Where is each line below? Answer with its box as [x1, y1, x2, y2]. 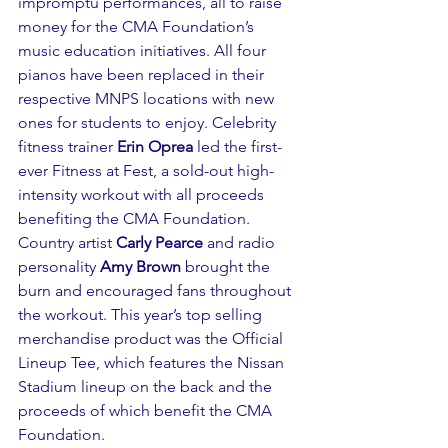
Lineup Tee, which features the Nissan [18, 353, 288, 373]
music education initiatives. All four [18, 41, 270, 61]
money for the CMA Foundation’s [18, 17, 258, 37]
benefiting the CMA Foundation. [18, 209, 254, 229]
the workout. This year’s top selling [18, 305, 266, 325]
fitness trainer [18, 137, 117, 157]
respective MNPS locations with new [18, 89, 278, 109]
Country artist [18, 233, 116, 253]
